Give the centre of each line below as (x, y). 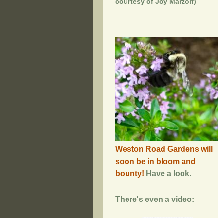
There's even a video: (155, 199)
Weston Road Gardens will (164, 149)
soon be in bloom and (155, 161)
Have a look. (169, 173)
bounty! (131, 173)
